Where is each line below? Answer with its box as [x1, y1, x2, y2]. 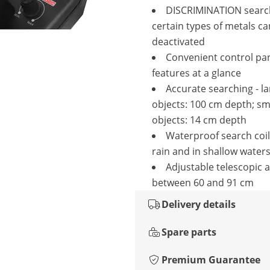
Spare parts [162, 225, 216, 239]
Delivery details [162, 198, 236, 211]
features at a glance [152, 66, 241, 80]
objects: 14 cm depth [152, 113, 246, 127]
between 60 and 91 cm [152, 176, 254, 189]
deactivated [152, 35, 205, 48]
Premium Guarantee [162, 253, 260, 266]
